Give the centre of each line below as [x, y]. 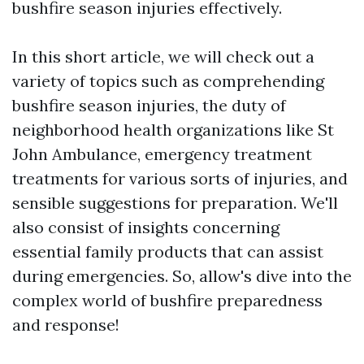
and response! [66, 325]
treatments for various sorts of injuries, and [180, 178]
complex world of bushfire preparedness [167, 300]
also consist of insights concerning [146, 227]
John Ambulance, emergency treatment [162, 154]
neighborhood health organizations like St [173, 130]
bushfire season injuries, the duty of [149, 105]
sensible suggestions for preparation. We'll [175, 203]
